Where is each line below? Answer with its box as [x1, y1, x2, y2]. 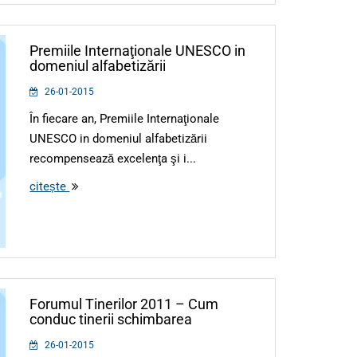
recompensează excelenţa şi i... [29, 151, 197, 166]
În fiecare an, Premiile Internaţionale [29, 111, 220, 126]
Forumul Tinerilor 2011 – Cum [29, 295, 219, 312]
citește [29, 178, 70, 194]
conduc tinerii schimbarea [29, 310, 193, 328]
